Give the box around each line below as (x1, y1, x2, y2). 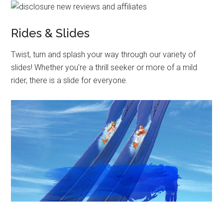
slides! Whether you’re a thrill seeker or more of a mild (11, 63, 198, 72)
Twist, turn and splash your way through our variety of (11, 50, 196, 59)
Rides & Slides (11, 26, 90, 40)
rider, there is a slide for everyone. (11, 76, 128, 85)
